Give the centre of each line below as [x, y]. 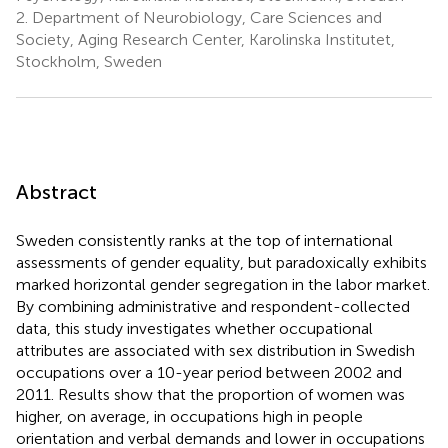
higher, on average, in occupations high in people [189, 416]
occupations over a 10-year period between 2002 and [209, 372]
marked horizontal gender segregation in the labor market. [223, 284]
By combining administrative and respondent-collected [213, 306]
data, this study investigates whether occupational [194, 328]
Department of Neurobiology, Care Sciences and [205, 17]
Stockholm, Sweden [89, 61]
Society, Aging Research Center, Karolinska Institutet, [205, 39]
